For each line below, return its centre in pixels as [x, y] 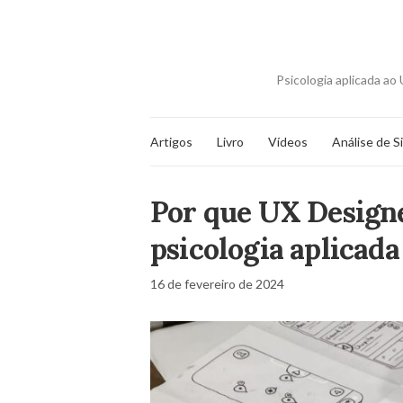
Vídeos [288, 141]
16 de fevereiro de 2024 [217, 284]
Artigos [171, 141]
